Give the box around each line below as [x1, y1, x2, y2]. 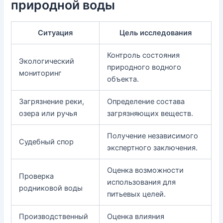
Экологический [19, 57, 75, 66]
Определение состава [107, 97, 185, 107]
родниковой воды [19, 184, 83, 193]
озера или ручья [19, 109, 78, 118]
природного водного [107, 63, 182, 72]
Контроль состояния [107, 51, 180, 60]
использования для [107, 178, 176, 187]
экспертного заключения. [107, 143, 198, 153]
